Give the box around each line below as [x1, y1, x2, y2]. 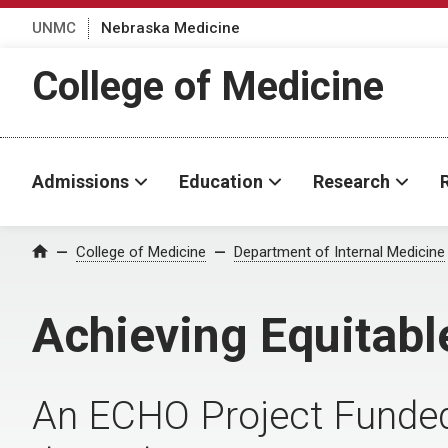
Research [313, 171, 390, 192]
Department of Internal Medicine [234, 243, 445, 261]
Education [179, 171, 263, 192]
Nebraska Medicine [101, 18, 240, 37]
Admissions [32, 171, 129, 192]
